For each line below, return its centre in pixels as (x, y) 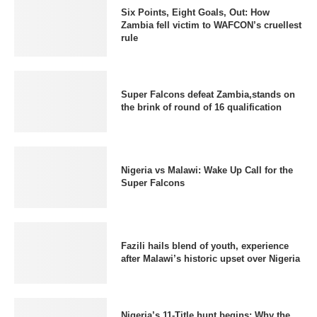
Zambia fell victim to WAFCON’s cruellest (211, 25)
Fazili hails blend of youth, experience (204, 246)
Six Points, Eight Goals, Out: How (195, 13)
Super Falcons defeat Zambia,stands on (208, 95)
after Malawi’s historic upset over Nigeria (210, 259)
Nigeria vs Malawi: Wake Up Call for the (207, 171)
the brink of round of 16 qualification (201, 108)
